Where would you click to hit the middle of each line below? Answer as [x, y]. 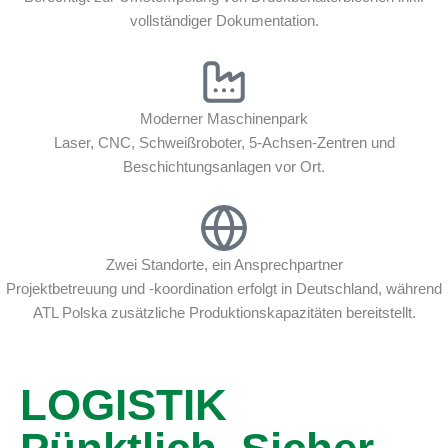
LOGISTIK [123, 404]
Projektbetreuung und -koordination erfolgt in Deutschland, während [224, 288]
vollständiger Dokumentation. [224, 20]
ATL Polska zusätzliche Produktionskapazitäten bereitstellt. [224, 312]
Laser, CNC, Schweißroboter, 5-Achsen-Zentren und [224, 142]
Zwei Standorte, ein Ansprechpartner [224, 264]
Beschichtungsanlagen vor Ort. [224, 166]
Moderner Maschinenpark [224, 118]
